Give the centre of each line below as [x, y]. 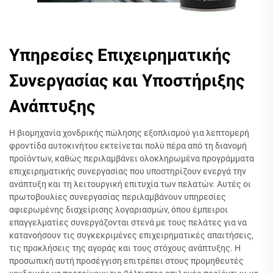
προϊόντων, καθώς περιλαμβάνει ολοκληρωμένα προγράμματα [132, 158]
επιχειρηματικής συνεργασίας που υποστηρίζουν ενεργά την [128, 171]
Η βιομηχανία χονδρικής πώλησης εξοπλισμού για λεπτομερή [129, 133]
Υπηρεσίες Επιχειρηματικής [120, 55]
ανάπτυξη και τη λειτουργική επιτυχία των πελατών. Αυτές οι [130, 184]
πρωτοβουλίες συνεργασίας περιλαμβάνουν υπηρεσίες [118, 197]
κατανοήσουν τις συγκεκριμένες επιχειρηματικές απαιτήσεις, [131, 235]
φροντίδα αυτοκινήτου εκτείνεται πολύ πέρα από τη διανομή [128, 146]
